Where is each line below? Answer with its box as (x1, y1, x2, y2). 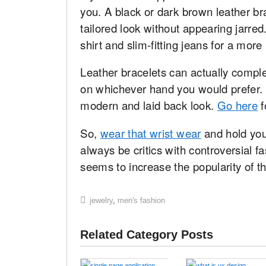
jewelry (90, 195, 113, 205)
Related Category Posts (80, 228, 214, 242)
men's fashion (118, 195, 166, 205)
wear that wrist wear (100, 125, 201, 141)
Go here (217, 97, 258, 113)
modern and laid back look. (80, 97, 217, 113)
